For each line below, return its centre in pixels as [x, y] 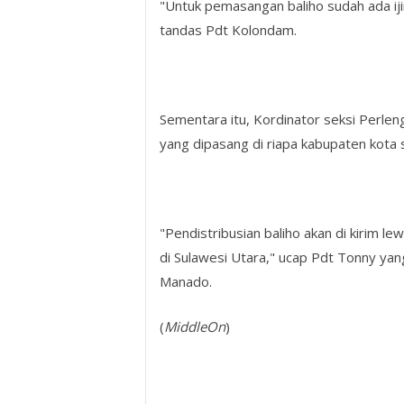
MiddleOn [194, 326]
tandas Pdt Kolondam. [228, 30]
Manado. [185, 282]
